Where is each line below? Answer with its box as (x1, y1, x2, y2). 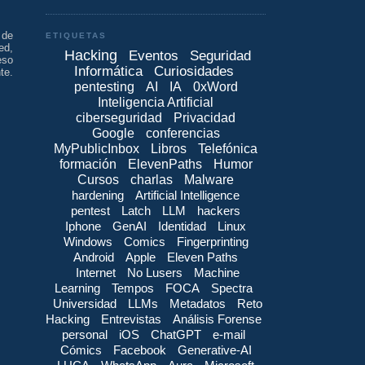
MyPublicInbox (54, 142, 139, 156)
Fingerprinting (176, 235, 248, 249)
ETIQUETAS (46, 31, 108, 41)
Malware (184, 173, 234, 187)
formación (59, 157, 117, 172)
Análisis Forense (173, 312, 262, 327)
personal (62, 328, 108, 342)
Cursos (77, 173, 119, 187)
